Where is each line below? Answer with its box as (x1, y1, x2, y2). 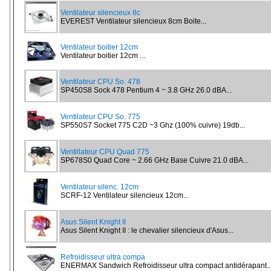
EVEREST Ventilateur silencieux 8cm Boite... (60, 17, 206, 25)
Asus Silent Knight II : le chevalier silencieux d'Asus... (60, 226, 233, 235)
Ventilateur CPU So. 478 (60, 77, 140, 86)
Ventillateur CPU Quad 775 (60, 148, 149, 156)
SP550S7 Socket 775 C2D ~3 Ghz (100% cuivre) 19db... (60, 121, 245, 129)
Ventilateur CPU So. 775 (60, 113, 140, 121)
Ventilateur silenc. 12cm (60, 183, 139, 191)
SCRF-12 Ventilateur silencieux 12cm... (60, 191, 189, 200)
